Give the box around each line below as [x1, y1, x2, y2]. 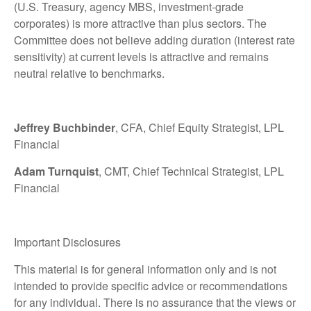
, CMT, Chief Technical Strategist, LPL [99, 163, 284, 180]
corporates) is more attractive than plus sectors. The [14, 15, 267, 32]
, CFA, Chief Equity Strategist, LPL [115, 119, 284, 136]
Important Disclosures [14, 234, 121, 251]
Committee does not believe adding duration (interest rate [14, 32, 295, 49]
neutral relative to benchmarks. [14, 65, 170, 82]
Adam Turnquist [14, 163, 99, 180]
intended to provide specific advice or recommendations [14, 278, 287, 294]
